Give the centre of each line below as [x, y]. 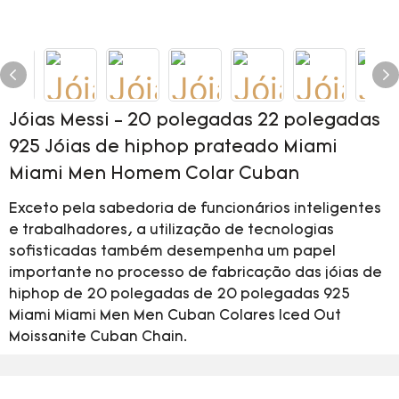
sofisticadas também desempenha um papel [172, 252]
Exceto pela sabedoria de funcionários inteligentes [195, 209]
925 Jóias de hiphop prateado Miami [173, 148]
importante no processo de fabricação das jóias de [195, 273]
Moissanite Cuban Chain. [98, 338]
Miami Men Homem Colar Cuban [154, 175]
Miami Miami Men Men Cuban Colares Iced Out [175, 316]
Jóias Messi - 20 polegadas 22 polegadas [195, 121]
